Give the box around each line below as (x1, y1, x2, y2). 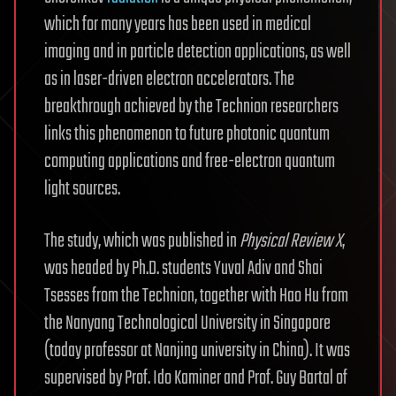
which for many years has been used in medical (44, 9, 311, 40)
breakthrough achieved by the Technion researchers (44, 91, 339, 122)
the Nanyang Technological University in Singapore (44, 308, 331, 339)
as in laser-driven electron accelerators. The (44, 64, 294, 95)
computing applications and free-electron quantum (44, 146, 335, 177)
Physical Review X (240, 225, 342, 256)
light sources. (44, 173, 120, 204)
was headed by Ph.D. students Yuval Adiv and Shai (44, 253, 323, 284)
